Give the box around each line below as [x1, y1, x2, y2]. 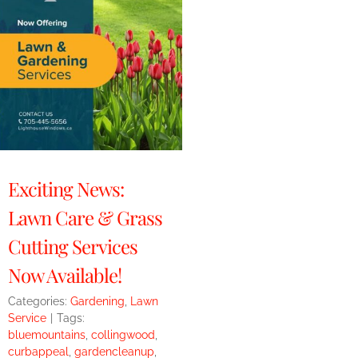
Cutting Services [7, 233, 137, 260]
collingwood [90, 328, 155, 342]
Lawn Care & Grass [7, 205, 162, 231]
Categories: [7, 295, 70, 308]
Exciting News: [7, 176, 124, 202]
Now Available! [7, 262, 121, 288]
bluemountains [7, 328, 86, 342]
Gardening [70, 295, 125, 308]
